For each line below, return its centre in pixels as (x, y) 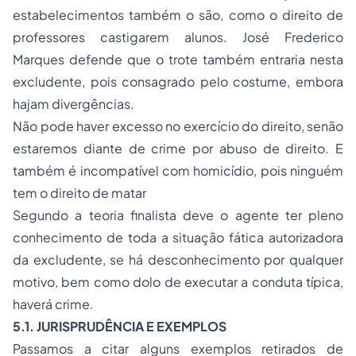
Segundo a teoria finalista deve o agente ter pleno (178, 215)
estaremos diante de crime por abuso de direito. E (178, 148)
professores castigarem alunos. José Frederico (178, 37)
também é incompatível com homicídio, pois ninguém (178, 170)
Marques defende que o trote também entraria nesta (178, 59)
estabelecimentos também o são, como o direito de (178, 15)
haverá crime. (53, 304)
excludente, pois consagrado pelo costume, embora (178, 81)
